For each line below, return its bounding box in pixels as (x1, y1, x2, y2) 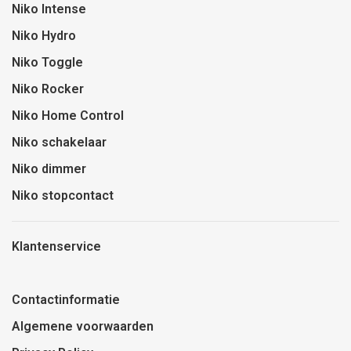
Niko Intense (12, 2, 86, 17)
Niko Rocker (12, 81, 84, 97)
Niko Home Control (12, 108, 124, 124)
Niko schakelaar (12, 135, 107, 150)
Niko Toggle (12, 55, 83, 71)
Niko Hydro (12, 28, 76, 44)
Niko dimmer (12, 161, 86, 177)
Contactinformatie (12, 292, 120, 308)
